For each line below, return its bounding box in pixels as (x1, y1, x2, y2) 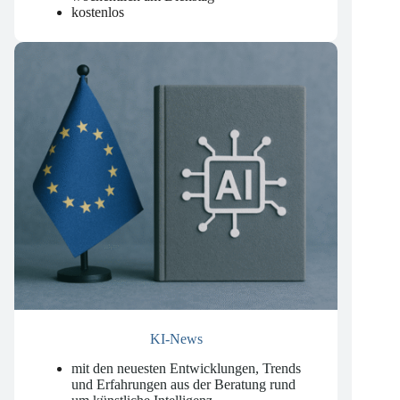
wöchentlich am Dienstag (71, 8, 214, 24)
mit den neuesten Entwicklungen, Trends (71, 380, 301, 396)
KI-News (149, 351, 203, 367)
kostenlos (71, 24, 124, 40)
